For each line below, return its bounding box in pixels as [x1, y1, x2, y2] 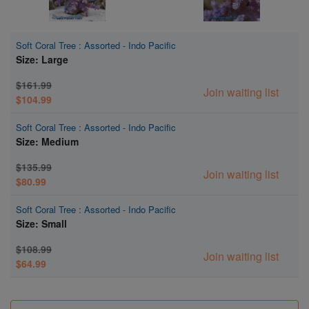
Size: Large [16, 52, 68, 66]
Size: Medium [16, 134, 79, 148]
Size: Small [16, 216, 67, 230]
